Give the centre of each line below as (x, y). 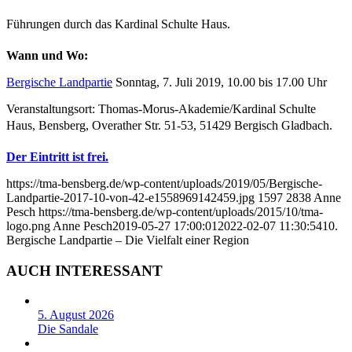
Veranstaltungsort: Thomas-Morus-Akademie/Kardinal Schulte (161, 108)
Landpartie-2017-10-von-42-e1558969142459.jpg (130, 197)
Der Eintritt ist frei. (57, 156)
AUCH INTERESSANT (84, 270)
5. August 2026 (76, 315)
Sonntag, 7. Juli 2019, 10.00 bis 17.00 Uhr (220, 82)
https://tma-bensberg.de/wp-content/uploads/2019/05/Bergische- (164, 183)
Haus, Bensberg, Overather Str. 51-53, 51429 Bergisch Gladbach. (169, 125)
